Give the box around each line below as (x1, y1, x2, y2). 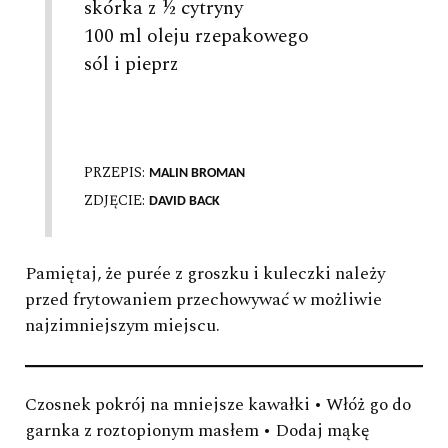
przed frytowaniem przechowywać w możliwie (25, 285, 382, 313)
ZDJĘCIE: (84, 189, 149, 212)
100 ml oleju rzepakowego (84, 22, 309, 52)
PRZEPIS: (84, 161, 149, 184)
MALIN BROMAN (149, 165, 245, 181)
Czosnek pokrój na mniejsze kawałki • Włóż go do (25, 391, 411, 419)
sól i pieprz (84, 50, 179, 80)
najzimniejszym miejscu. (25, 311, 220, 339)
